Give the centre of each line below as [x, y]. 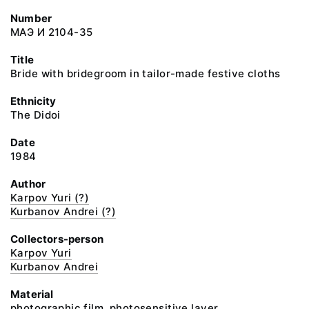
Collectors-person [57, 239]
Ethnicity [33, 101]
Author [28, 184]
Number [31, 18]
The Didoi [36, 115]
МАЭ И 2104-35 [52, 32]
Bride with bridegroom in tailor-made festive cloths [146, 73]
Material [32, 294]
